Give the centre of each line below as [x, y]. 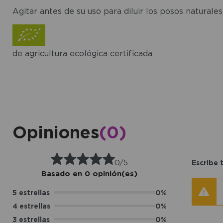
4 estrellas [31, 206]
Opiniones [56, 132]
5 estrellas [31, 192]
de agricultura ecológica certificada [82, 53]
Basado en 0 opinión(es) [89, 173]
